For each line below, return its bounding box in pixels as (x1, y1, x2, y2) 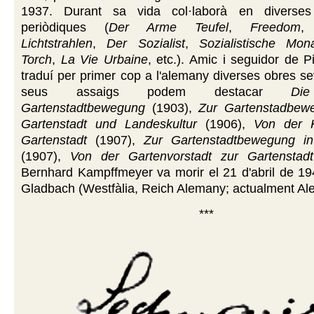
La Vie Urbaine (60, 52, 148, 67)
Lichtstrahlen (21, 36, 93, 50)
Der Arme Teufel (108, 20, 228, 34)
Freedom (250, 20, 301, 34)
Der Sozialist (107, 36, 185, 50)
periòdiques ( (21, 20, 109, 34)
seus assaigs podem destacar (21, 84, 292, 99)
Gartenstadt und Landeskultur (21, 116, 197, 131)
